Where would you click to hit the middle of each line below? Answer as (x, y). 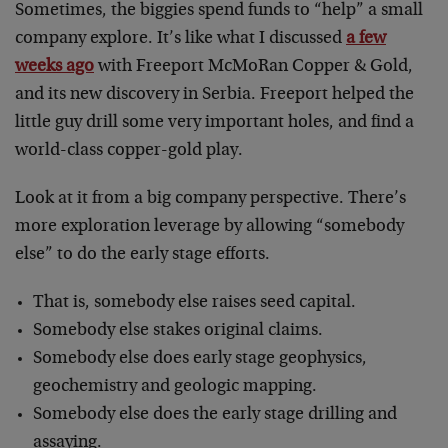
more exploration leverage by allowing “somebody (209, 227)
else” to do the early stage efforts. (142, 255)
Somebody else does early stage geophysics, (199, 359)
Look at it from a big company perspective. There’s (210, 199)
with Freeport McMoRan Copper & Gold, (253, 67)
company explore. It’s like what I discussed (180, 39)
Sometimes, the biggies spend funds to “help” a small (219, 11)
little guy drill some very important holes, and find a (214, 123)
